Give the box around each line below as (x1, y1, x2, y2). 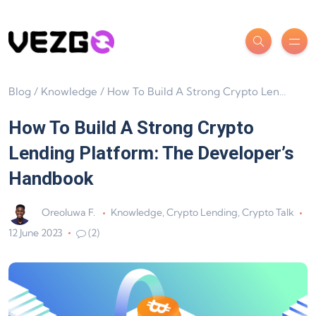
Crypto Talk (241, 206, 294, 219)
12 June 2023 (8, 226, 63, 239)
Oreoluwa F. (42, 206, 95, 219)
